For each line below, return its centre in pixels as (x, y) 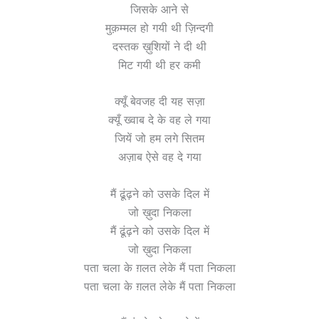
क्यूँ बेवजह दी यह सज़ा (159, 101)
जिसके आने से (159, 9)
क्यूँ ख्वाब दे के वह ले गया (159, 120)
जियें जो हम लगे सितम (159, 138)
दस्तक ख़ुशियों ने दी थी (159, 46)
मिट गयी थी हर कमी (159, 64)
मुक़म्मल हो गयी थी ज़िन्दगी (159, 27)
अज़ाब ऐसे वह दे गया (159, 157)
